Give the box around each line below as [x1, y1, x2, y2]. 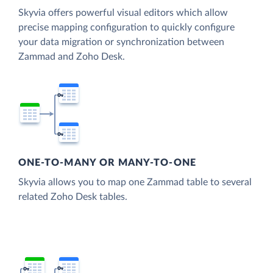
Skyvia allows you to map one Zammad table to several [18, 177, 252, 188]
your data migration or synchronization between [18, 37, 224, 47]
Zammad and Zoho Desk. [18, 51, 125, 62]
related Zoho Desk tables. [18, 192, 127, 202]
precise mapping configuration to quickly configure [18, 22, 235, 32]
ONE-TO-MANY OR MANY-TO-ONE [18, 158, 196, 168]
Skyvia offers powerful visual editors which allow [18, 7, 228, 18]
